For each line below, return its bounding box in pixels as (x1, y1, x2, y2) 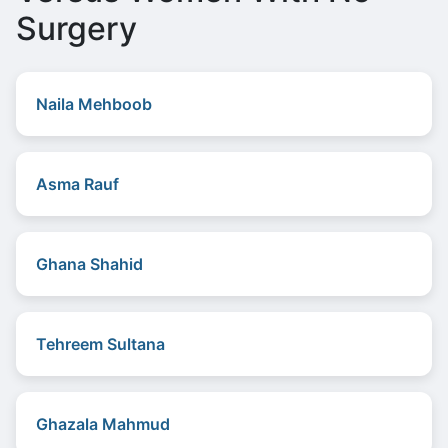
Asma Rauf (36, 174, 119, 194)
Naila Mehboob (36, 94, 152, 114)
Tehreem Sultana (36, 334, 165, 354)
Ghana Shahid (36, 254, 143, 274)
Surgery (16, 9, 137, 48)
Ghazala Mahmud (36, 414, 170, 434)
